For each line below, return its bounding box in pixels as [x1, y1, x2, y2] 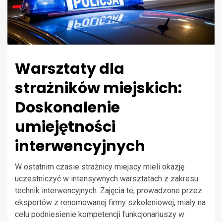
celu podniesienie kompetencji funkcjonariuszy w [15, 210, 184, 220]
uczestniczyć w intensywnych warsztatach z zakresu [15, 174, 198, 184]
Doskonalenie [15, 97, 120, 118]
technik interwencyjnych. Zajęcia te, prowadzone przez [15, 186, 202, 196]
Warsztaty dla [15, 58, 124, 80]
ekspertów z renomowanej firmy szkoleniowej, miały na [15, 198, 206, 208]
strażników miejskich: [15, 78, 182, 99]
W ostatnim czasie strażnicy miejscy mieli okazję [15, 162, 184, 172]
